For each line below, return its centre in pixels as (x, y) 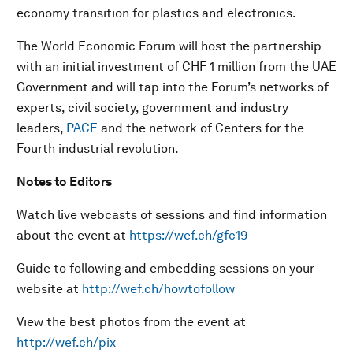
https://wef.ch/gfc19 (188, 235)
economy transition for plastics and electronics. (156, 13)
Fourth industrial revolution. (98, 149)
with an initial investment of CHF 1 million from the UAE (176, 67)
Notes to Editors (64, 182)
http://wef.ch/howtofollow (158, 289)
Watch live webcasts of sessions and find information (172, 215)
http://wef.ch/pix (66, 342)
